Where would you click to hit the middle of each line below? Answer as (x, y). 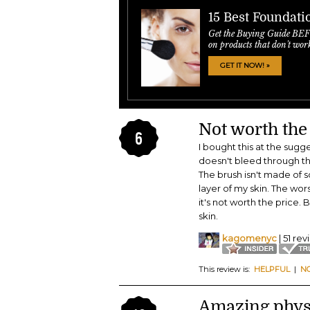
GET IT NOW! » (245, 65)
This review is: (226, 270)
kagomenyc (249, 238)
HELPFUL (272, 270)
